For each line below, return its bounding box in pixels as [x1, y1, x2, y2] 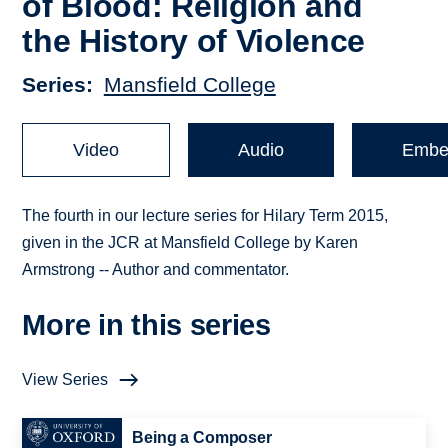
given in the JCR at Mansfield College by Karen [22, 234, 359, 252]
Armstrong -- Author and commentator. [22, 261, 290, 279]
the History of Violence [22, 22, 366, 59]
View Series [22, 371, 109, 389]
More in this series [22, 309, 271, 342]
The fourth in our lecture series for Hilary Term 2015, [22, 207, 389, 225]
